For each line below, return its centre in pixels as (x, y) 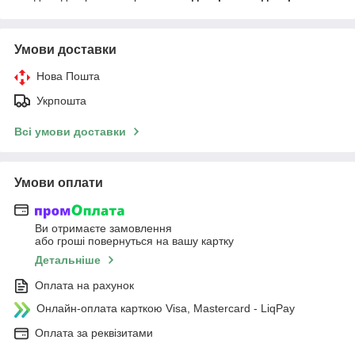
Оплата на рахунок (84, 286)
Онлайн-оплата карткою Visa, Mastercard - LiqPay (166, 309)
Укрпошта (61, 100)
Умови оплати (59, 182)
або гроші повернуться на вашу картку (134, 241)
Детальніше (68, 260)
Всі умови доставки (70, 131)
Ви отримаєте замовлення (103, 229)
